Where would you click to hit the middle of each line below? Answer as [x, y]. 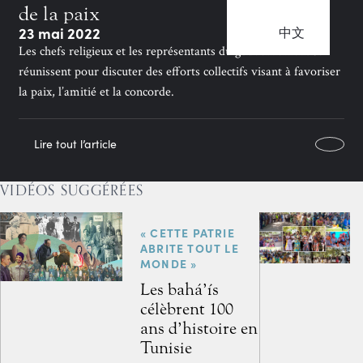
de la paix [59, 14]
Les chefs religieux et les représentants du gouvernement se [171, 51]
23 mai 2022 [60, 33]
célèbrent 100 [187, 309]
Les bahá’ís [180, 289]
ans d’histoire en [199, 328]
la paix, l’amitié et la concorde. [96, 92]
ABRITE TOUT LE [190, 248]
